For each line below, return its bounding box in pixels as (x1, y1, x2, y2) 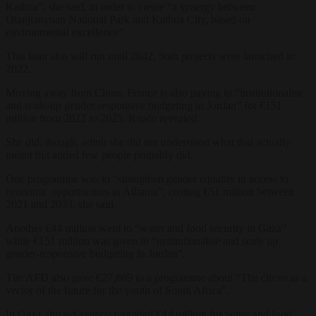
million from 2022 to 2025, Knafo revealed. (6, 111, 200, 124)
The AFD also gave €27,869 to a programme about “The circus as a (6, 271, 307, 284)
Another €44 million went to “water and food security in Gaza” (6, 221, 286, 234)
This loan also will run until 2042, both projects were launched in (6, 49, 295, 62)
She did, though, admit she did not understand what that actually (6, 135, 291, 148)
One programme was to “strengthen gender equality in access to (6, 172, 288, 185)
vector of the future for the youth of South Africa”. (6, 284, 229, 296)
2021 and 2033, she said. (6, 197, 116, 210)
